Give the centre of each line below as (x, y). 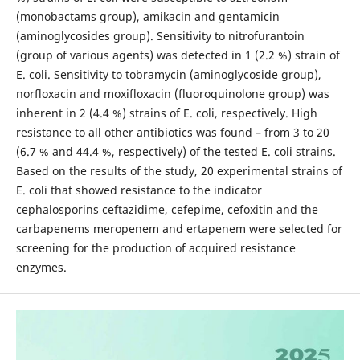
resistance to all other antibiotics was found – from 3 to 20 (172, 132)
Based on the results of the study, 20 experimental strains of (179, 170)
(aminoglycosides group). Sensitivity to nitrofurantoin (160, 35)
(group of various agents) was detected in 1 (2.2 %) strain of (178, 55)
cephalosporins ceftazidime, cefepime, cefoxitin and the (167, 209)
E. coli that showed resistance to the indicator (139, 190)
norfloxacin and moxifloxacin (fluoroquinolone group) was (172, 93)
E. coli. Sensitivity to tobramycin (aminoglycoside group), (168, 74)
